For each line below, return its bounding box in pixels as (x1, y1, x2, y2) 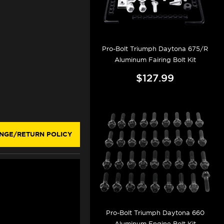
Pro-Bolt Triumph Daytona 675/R (102, 45, 208, 53)
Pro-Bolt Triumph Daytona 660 (105, 208, 204, 216)
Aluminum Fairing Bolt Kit (114, 56, 196, 64)
